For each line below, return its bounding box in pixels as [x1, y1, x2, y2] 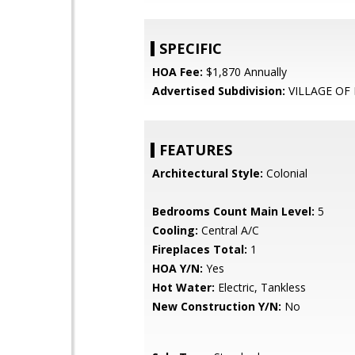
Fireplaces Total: [152, 242, 247, 257]
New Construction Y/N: [152, 299, 281, 314]
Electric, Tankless [215, 280, 306, 295]
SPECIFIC [159, 39, 222, 58]
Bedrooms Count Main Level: [152, 204, 315, 219]
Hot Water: [152, 280, 215, 295]
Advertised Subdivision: [152, 83, 285, 98]
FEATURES [159, 140, 232, 159]
